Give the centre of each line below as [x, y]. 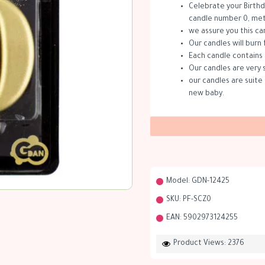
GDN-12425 [211, 182]
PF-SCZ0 [197, 200]
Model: [178, 182]
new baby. [206, 94]
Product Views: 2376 [209, 244]
